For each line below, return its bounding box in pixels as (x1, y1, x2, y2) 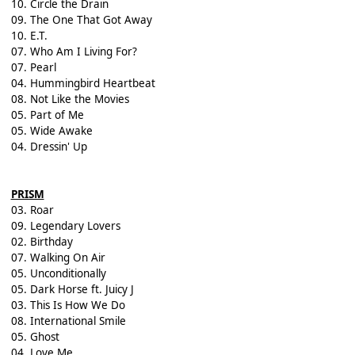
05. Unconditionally (10, 265, 106, 281)
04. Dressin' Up (10, 139, 87, 154)
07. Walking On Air (10, 250, 105, 265)
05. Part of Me (10, 107, 84, 122)
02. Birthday (10, 234, 73, 249)
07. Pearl (10, 59, 56, 74)
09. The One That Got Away (10, 12, 152, 27)
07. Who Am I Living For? (10, 44, 137, 59)
